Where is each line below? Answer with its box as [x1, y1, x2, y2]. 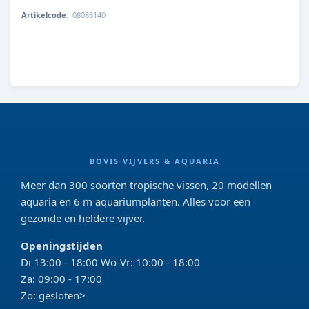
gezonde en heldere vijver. [21, 211, 145, 225]
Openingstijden [21, 239, 103, 252]
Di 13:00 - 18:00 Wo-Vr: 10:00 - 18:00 [21, 255, 200, 269]
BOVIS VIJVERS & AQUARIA [89, 156, 220, 166]
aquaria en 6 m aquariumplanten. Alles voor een [21, 195, 250, 208]
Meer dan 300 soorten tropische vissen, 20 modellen [21, 178, 272, 192]
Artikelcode [21, 10, 66, 20]
